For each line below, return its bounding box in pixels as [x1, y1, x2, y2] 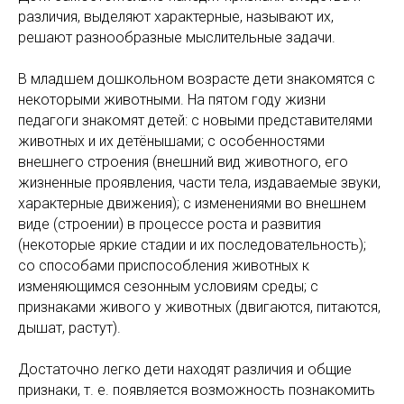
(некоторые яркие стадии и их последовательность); [18, 236, 366, 253]
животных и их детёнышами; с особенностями [18, 133, 325, 150]
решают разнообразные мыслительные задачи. [18, 29, 335, 46]
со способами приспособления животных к [18, 257, 309, 274]
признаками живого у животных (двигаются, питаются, [18, 298, 381, 316]
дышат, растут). [18, 319, 121, 336]
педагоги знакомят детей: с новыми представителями [18, 112, 372, 129]
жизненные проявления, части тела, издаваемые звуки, [18, 174, 381, 191]
